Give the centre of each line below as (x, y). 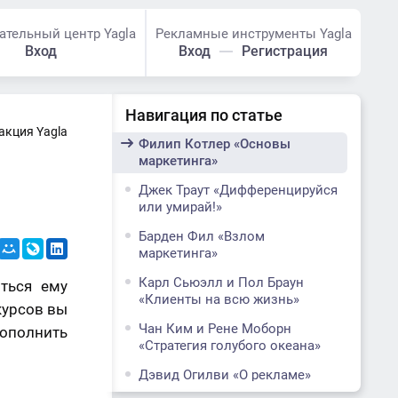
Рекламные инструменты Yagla (253, 33)
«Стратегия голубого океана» (230, 346)
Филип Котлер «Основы (215, 144)
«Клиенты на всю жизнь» (219, 299)
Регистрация (285, 51)
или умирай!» (180, 207)
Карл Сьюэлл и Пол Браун (221, 283)
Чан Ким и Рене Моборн (215, 329)
